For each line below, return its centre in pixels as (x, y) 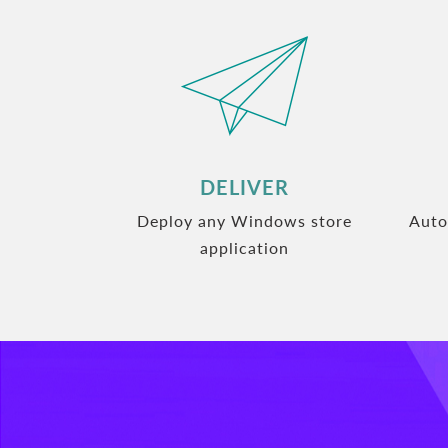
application (244, 247)
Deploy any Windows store (244, 220)
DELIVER (244, 186)
